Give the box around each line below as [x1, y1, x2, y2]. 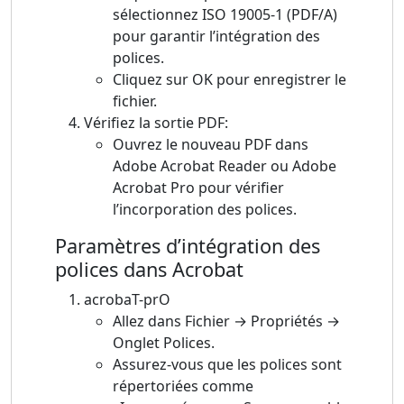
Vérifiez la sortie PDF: [84, 113, 228, 133]
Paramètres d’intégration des [55, 233, 320, 260]
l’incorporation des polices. [113, 199, 297, 220]
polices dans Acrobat [55, 256, 243, 283]
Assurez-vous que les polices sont [113, 354, 342, 375]
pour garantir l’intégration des [113, 26, 320, 47]
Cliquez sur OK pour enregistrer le [113, 69, 346, 90]
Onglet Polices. [113, 333, 215, 353]
